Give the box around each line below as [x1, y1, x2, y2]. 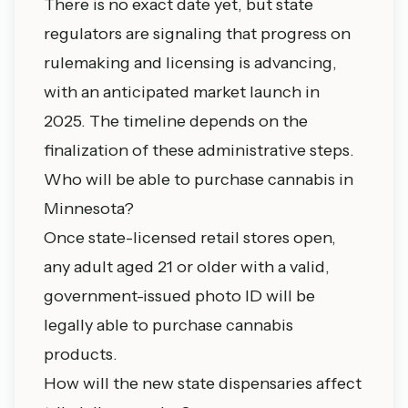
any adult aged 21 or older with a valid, [44, 257, 330, 277]
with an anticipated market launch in [44, 82, 320, 102]
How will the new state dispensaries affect [44, 373, 362, 393]
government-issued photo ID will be [44, 286, 315, 306]
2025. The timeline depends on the [44, 111, 308, 131]
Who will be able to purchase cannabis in [44, 169, 353, 189]
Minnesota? [44, 199, 134, 219]
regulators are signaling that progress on [44, 24, 351, 44]
